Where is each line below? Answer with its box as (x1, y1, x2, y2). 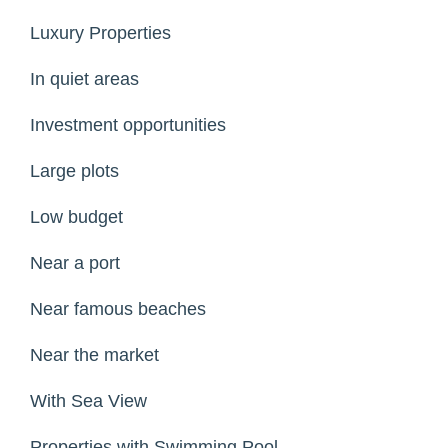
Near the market (30, 345, 159, 366)
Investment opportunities (30, 115, 226, 136)
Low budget (30, 207, 123, 228)
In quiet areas (30, 69, 139, 90)
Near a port (30, 253, 120, 274)
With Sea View (30, 391, 147, 412)
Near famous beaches (30, 299, 206, 320)
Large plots (30, 161, 119, 182)
